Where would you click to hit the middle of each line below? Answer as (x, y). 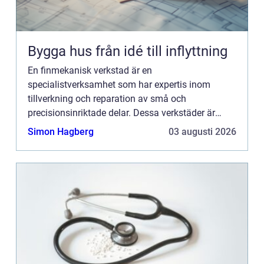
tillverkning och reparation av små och (107, 98)
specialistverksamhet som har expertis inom (119, 84)
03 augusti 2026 (202, 131)
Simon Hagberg (61, 131)
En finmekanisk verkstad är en (90, 70)
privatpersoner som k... (75, 141)
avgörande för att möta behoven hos (103, 127)
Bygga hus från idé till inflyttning (161, 51)
